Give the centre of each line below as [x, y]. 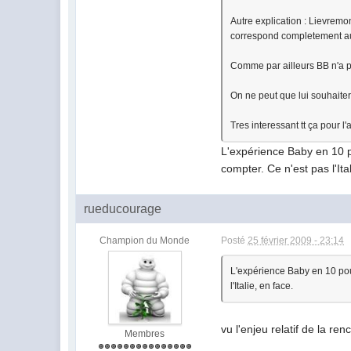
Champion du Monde [145, 241]
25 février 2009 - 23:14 [296, 241]
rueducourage [123, 209]
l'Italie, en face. [262, 286]
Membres [145, 334]
